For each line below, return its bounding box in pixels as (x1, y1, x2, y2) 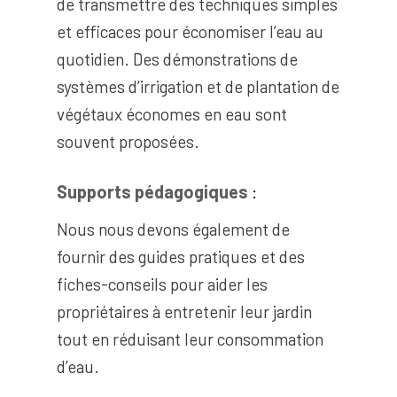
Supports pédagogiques (56, 180, 248, 202)
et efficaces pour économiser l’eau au (56, 20, 323, 42)
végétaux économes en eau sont (56, 103, 287, 124)
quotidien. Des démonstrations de (56, 48, 298, 69)
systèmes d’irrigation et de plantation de (56, 75, 339, 97)
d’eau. (56, 355, 99, 377)
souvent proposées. (56, 130, 199, 152)
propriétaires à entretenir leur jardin (56, 300, 312, 322)
